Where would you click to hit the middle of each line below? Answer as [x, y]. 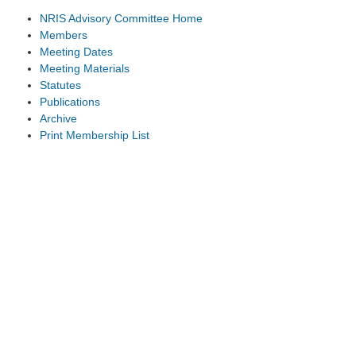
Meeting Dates [76, 51]
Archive [58, 118]
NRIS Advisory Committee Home [121, 18]
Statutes [60, 85]
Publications [70, 101]
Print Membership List [95, 135]
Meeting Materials [85, 68]
